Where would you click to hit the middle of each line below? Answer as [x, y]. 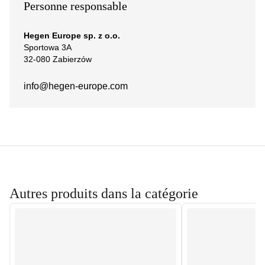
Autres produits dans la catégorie [104, 193]
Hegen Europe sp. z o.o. [72, 35]
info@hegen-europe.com [76, 86]
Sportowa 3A [48, 47]
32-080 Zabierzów [58, 59]
